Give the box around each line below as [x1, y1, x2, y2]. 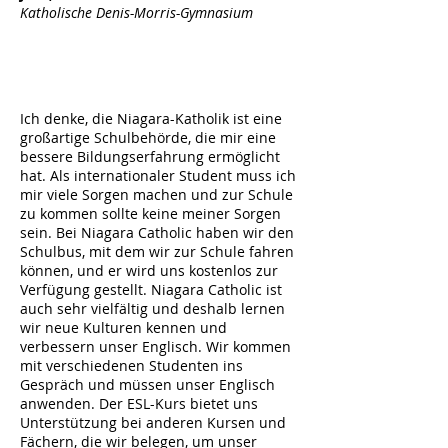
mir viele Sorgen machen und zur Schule [20, 185, 293, 204]
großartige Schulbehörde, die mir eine [20, 128, 276, 147]
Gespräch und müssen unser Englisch [20, 375, 275, 394]
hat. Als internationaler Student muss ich [20, 166, 296, 185]
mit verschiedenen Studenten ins [20, 356, 243, 375]
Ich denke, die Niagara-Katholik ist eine [20, 109, 282, 128]
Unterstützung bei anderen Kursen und [20, 413, 286, 432]
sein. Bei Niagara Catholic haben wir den [20, 223, 294, 242]
